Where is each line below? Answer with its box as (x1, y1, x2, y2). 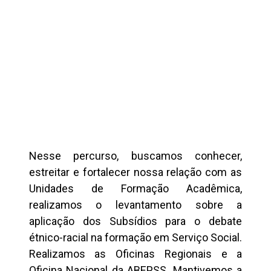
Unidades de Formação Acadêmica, (28, 182, 243, 195)
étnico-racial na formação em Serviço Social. (28, 231, 243, 244)
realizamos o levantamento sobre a (28, 198, 243, 211)
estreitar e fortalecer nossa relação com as (28, 166, 243, 178)
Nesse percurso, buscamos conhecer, (28, 149, 243, 162)
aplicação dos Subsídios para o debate (28, 215, 243, 227)
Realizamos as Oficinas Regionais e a (28, 247, 243, 260)
